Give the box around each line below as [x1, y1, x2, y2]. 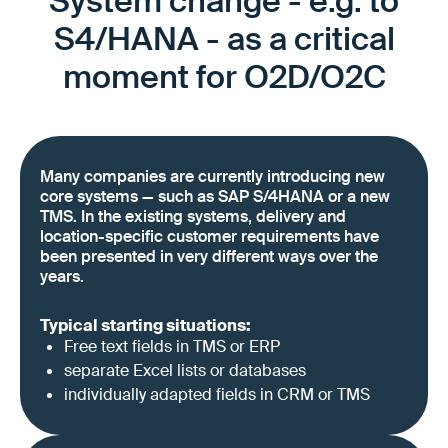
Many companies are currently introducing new [40, 165, 385, 187]
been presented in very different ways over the [40, 245, 378, 267]
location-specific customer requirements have [40, 225, 379, 247]
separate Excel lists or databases [64, 359, 306, 381]
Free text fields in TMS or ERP [64, 335, 280, 357]
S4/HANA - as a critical [53, 18, 395, 61]
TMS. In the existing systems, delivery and [40, 205, 346, 227]
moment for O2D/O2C [62, 56, 386, 99]
